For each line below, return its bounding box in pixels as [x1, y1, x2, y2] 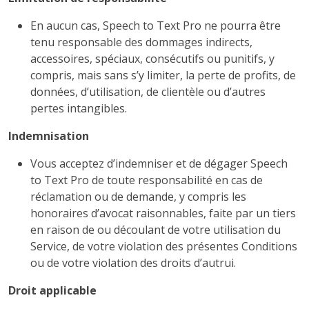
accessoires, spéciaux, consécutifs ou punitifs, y [30, 51, 275, 66]
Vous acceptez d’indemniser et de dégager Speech [30, 156, 288, 171]
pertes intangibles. [30, 101, 127, 116]
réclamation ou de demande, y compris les [30, 189, 246, 204]
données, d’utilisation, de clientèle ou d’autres [30, 84, 266, 99]
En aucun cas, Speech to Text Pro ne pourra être [30, 18, 281, 33]
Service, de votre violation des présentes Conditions [30, 239, 297, 254]
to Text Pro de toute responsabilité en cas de [30, 172, 263, 188]
